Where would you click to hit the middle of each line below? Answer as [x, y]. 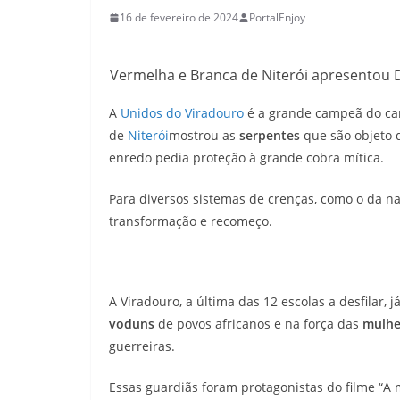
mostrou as [204, 135]
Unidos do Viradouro [182, 113]
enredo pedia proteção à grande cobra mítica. [248, 158]
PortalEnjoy [277, 17]
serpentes [271, 135]
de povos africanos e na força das [258, 324]
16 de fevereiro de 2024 [179, 17]
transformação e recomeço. [192, 221]
